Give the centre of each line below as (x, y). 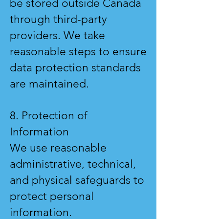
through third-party (58, 20)
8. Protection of (49, 116)
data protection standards (75, 68)
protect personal (52, 197)
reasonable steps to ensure (78, 52)
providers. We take (57, 36)
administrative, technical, (73, 164)
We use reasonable (58, 148)
